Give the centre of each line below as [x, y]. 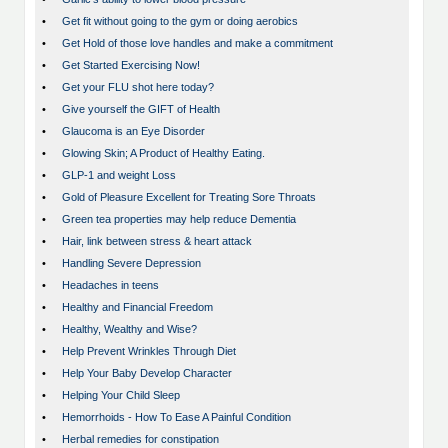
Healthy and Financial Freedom [137, 307]
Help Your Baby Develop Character [147, 373]
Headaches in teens [110, 285]
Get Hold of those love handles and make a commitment [197, 43]
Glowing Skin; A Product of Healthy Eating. [163, 153]
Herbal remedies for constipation [140, 439]
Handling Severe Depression [131, 263]
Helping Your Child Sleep [121, 395]
